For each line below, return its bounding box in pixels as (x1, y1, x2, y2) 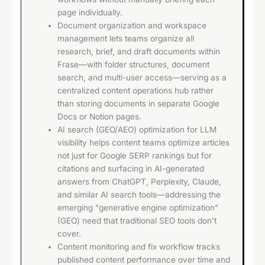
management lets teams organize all (57, 34, 195, 44)
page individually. (57, 8, 123, 18)
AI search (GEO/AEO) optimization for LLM (57, 125, 217, 135)
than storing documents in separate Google (57, 99, 220, 109)
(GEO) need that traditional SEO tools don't (57, 216, 217, 226)
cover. (57, 229, 82, 239)
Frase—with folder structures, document (57, 60, 210, 70)
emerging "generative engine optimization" (57, 203, 219, 213)
